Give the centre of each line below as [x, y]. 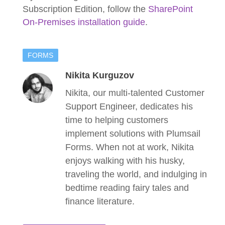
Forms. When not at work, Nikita [130, 147]
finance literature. [100, 201]
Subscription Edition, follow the [85, 9]
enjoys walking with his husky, [125, 160]
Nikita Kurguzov [100, 75]
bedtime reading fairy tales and [127, 188]
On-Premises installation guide [84, 22]
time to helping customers [117, 120]
